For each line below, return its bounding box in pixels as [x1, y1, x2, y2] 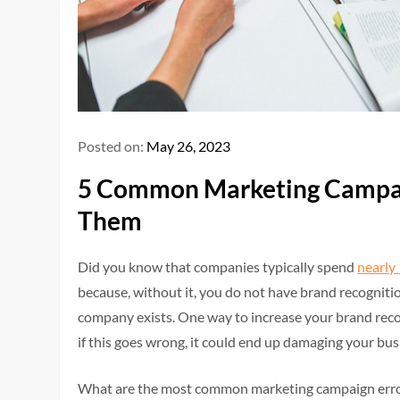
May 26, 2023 [146, 137, 231, 154]
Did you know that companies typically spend [78, 258, 358, 275]
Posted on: [78, 137, 147, 154]
